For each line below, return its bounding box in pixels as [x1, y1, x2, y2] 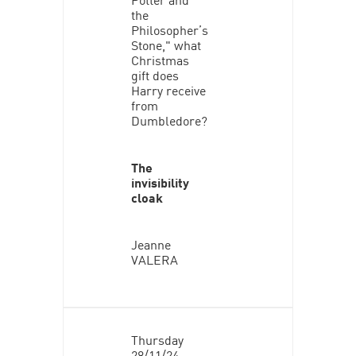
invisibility [130, 172, 189, 192]
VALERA [130, 249, 178, 269]
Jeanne [130, 234, 171, 253]
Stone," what [130, 34, 201, 54]
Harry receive [130, 79, 206, 99]
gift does [130, 64, 179, 84]
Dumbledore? [130, 110, 207, 130]
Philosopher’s [130, 19, 208, 39]
